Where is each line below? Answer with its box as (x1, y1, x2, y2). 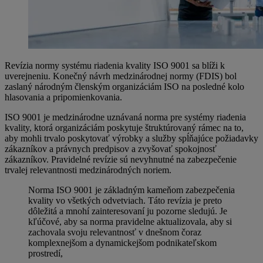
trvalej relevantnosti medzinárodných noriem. (5, 165, 171, 176)
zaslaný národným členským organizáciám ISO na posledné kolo (5, 82, 244, 92)
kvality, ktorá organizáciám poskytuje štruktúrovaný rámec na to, (5, 123, 244, 133)
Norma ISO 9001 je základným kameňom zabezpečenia (28, 185, 235, 195)
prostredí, (28, 248, 63, 259)
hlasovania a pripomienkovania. (5, 92, 122, 103)
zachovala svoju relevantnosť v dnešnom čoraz (28, 227, 201, 238)
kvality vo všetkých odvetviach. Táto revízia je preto (28, 195, 222, 206)
